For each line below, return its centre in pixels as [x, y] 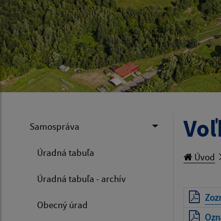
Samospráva [55, 126]
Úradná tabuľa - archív [81, 178]
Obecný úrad [62, 204]
